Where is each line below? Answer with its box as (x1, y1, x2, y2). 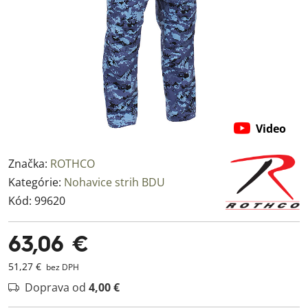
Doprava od (25, 280, 89, 295)
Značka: (8, 156, 50, 171)
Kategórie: (8, 175, 64, 190)
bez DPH (44, 261, 79, 273)
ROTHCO (50, 156, 95, 171)
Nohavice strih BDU (64, 175, 165, 190)
